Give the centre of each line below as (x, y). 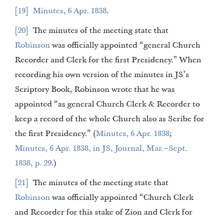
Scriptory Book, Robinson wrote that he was (63, 89)
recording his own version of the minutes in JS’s (95, 75)
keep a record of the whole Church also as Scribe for (110, 119)
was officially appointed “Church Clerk (75, 197)
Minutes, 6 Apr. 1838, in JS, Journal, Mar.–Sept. (101, 148)
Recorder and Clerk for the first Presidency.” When (73, 60)
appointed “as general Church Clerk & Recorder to (86, 104)
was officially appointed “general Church (75, 45)
